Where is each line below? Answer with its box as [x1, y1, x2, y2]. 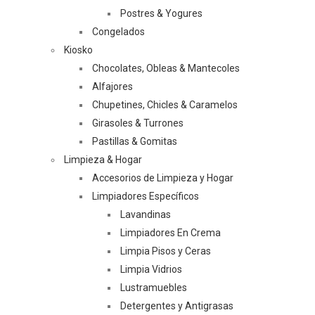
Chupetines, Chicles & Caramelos [92, 99, 238, 110]
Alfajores [92, 81, 133, 92]
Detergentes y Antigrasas [120, 300, 233, 311]
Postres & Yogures [120, 8, 202, 19]
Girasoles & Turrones [92, 117, 184, 129]
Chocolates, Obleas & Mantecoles [92, 63, 240, 74]
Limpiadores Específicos [92, 191, 199, 202]
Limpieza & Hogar [64, 154, 142, 165]
